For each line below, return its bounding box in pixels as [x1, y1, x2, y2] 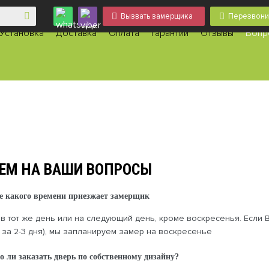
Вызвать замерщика [119, 11, 193, 21]
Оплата [109, 27, 139, 39]
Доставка [56, 27, 97, 39]
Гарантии [151, 27, 189, 39]
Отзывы [201, 27, 234, 39]
